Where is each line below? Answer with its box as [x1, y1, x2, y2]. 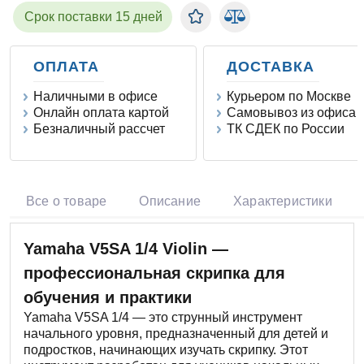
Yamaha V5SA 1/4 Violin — [24, 240, 228, 258]
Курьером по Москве [226, 89, 351, 104]
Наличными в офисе [33, 89, 158, 104]
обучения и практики [24, 288, 192, 307]
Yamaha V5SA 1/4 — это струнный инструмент [24, 310, 302, 325]
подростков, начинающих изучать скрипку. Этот [24, 343, 308, 357]
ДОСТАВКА [226, 58, 319, 76]
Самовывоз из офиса [226, 106, 356, 120]
